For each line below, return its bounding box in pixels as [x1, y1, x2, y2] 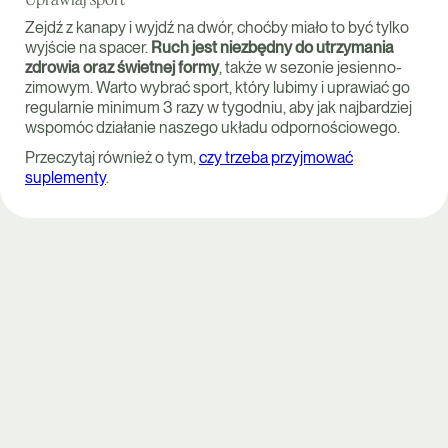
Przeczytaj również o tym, [25, 148, 199, 167]
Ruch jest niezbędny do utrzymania [151, 38, 394, 57]
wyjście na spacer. [25, 38, 151, 57]
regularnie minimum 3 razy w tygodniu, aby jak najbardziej [25, 98, 412, 117]
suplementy [25, 168, 106, 187]
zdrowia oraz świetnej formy [25, 58, 219, 77]
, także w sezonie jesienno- [219, 58, 402, 77]
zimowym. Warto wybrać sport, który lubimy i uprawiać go [25, 78, 410, 97]
